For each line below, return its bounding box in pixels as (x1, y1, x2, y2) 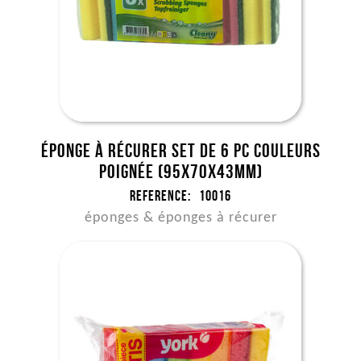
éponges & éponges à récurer (84, 210, 277, 226)
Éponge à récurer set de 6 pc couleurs (40, 140, 321, 161)
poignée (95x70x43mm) (98, 161, 263, 182)
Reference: (130, 188, 191, 204)
